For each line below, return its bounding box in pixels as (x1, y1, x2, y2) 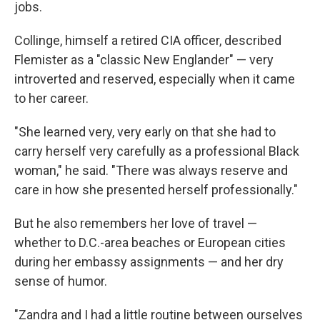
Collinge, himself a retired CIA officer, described (14, 32, 281, 48)
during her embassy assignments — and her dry (14, 254, 284, 269)
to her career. (14, 90, 89, 106)
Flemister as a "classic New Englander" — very (14, 51, 274, 67)
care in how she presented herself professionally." (14, 181, 298, 197)
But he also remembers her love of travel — (14, 215, 257, 231)
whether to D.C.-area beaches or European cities (14, 234, 286, 250)
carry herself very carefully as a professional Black (14, 143, 299, 159)
